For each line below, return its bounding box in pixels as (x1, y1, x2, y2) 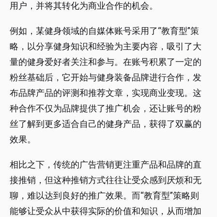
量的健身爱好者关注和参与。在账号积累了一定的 (10, 57, 201, 67)
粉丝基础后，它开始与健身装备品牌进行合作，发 (10, 72, 201, 83)
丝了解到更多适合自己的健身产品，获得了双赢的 (10, 119, 201, 129)
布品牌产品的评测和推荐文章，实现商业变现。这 (10, 88, 201, 98)
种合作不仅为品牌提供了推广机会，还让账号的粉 (10, 103, 201, 114)
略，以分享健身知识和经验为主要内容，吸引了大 (10, 41, 201, 52)
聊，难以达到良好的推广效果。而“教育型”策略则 (10, 190, 199, 201)
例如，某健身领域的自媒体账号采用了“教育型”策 (10, 26, 199, 36)
